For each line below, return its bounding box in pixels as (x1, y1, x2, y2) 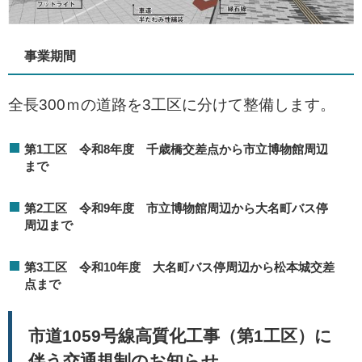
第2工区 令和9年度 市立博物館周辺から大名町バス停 (24, 201, 328, 216)
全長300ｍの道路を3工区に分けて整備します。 (8, 96, 335, 114)
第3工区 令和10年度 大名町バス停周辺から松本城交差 (24, 260, 335, 275)
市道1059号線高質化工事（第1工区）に (28, 326, 332, 346)
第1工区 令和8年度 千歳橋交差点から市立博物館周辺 (24, 142, 328, 157)
